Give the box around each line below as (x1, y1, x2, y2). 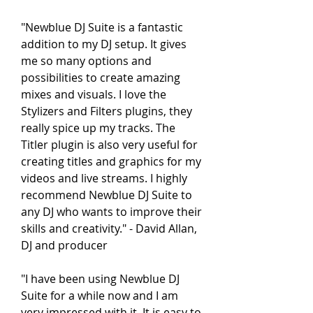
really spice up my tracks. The (21, 120, 175, 136)
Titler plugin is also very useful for (21, 137, 198, 152)
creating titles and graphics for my (21, 154, 201, 169)
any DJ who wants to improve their (21, 204, 202, 219)
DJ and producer (21, 238, 108, 253)
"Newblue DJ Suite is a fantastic (21, 20, 183, 35)
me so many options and (21, 53, 152, 68)
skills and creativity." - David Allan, (21, 221, 197, 236)
